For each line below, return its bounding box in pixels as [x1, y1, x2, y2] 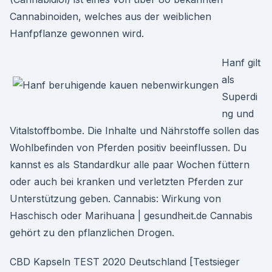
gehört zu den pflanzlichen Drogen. [10, 226, 174, 239]
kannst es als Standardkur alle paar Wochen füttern [10, 158, 250, 171]
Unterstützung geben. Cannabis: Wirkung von [10, 192, 221, 205]
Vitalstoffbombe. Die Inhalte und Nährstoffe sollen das [10, 124, 259, 137]
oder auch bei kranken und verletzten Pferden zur [10, 175, 243, 188]
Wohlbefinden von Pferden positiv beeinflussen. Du [10, 141, 246, 154]
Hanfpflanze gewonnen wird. [10, 27, 144, 39]
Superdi [222, 90, 257, 103]
